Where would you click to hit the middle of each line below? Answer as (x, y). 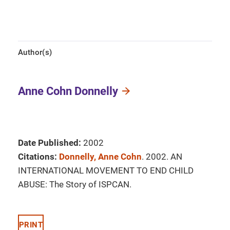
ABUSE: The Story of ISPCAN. (75, 184)
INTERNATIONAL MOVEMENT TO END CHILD (106, 170)
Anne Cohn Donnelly (68, 91)
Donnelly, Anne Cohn (100, 157)
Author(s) (35, 52)
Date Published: (50, 143)
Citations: (37, 157)
